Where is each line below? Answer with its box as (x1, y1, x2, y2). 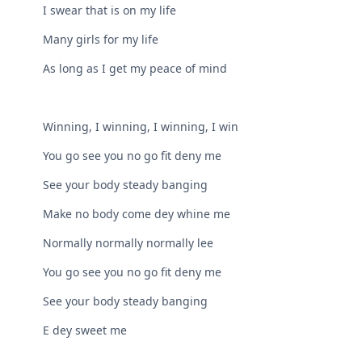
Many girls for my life (43, 32, 159, 48)
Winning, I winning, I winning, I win (43, 119, 239, 135)
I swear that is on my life (43, 2, 177, 19)
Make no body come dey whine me (43, 206, 231, 222)
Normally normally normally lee (43, 235, 214, 251)
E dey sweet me (43, 322, 128, 339)
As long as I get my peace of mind (43, 61, 228, 77)
